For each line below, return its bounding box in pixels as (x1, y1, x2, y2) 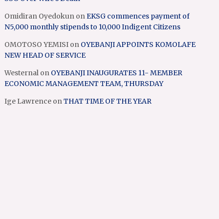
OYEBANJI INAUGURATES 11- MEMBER (51, 68, 183, 77)
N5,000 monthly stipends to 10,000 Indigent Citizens (4, 22, 181, 31)
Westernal (4, 68, 39, 77)
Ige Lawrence (4, 97, 52, 106)
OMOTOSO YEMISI (4, 40, 69, 49)
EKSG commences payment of (87, 12, 190, 21)
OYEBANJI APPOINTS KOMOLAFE (81, 40, 196, 49)
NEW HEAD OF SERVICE (4, 51, 86, 60)
